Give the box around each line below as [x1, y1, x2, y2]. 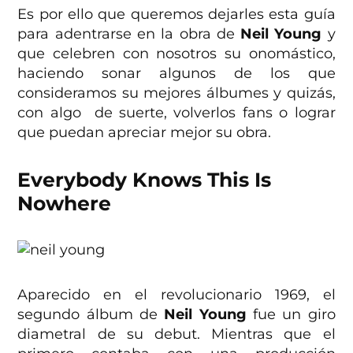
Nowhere [17, 191, 112, 215]
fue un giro [246, 305, 336, 323]
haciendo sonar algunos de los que [17, 64, 336, 82]
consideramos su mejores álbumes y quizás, [17, 84, 336, 102]
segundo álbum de [17, 305, 165, 323]
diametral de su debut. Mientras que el [17, 325, 336, 343]
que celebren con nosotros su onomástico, [17, 44, 336, 62]
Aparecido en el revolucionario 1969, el [17, 285, 336, 303]
